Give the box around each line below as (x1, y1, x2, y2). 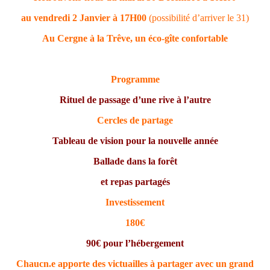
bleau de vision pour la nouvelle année (63, 136, 218, 146)
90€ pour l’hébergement (86, 238, 184, 249)
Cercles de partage (97, 115, 173, 126)
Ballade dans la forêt (93, 156, 177, 167)
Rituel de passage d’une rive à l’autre (59, 95, 211, 105)
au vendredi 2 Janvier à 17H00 (21, 13, 149, 24)
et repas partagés (100, 177, 170, 187)
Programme (110, 74, 160, 85)
